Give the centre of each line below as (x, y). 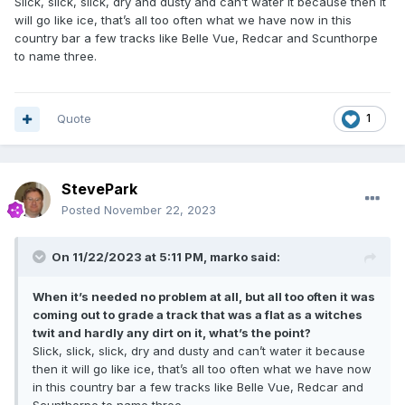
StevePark (99, 189)
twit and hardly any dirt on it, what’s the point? (172, 333)
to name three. (56, 57)
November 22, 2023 (160, 210)
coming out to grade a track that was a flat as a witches (198, 315)
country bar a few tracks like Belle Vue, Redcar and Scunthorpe (196, 38)
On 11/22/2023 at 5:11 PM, (131, 257)
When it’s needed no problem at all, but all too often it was (204, 297)
